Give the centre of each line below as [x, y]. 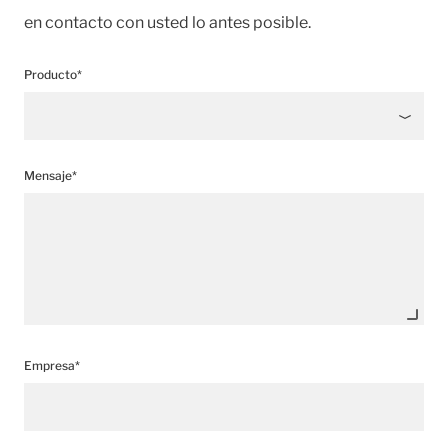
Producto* [53, 74]
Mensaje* [50, 175]
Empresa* [52, 365]
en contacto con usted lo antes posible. [167, 22]
